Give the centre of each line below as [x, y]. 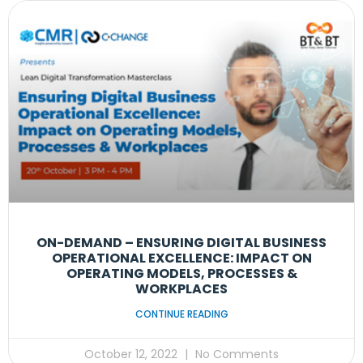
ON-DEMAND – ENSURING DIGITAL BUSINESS [181, 243]
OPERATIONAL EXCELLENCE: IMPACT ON [181, 258]
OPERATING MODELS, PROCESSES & [181, 274]
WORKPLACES [181, 289]
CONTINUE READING [181, 314]
